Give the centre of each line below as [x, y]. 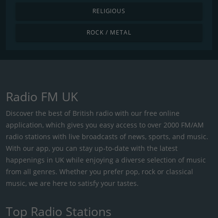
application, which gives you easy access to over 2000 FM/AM [105, 125]
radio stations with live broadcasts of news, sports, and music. [107, 136]
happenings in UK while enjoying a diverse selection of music [106, 160]
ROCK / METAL [109, 32]
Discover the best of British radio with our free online [93, 113]
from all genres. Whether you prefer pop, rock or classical [100, 171]
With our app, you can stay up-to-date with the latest [92, 148]
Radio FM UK [42, 96]
